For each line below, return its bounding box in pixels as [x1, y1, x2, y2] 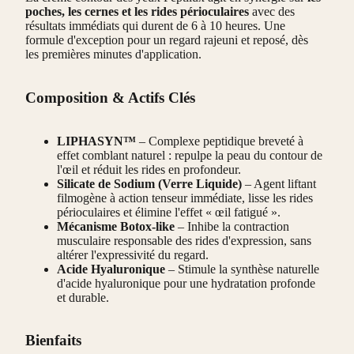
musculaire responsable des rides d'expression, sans [57, 233, 311, 247]
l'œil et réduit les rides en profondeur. [57, 162, 241, 176]
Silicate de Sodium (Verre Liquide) [57, 176, 242, 190]
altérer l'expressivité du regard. [57, 247, 209, 262]
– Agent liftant [242, 176, 316, 190]
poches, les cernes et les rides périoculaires [25, 5, 249, 19]
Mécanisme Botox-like [57, 219, 175, 233]
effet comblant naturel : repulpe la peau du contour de [57, 148, 322, 162]
